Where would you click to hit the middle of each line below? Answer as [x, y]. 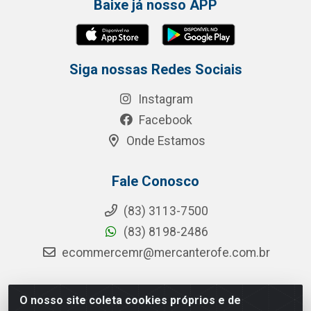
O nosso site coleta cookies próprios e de [130, 300]
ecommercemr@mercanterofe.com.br [166, 253]
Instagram [164, 99]
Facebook [164, 120]
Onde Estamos [164, 141]
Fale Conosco [155, 181]
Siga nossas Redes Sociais [155, 69]
